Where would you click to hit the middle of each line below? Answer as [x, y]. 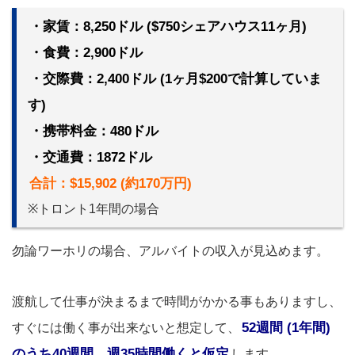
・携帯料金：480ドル [94, 132]
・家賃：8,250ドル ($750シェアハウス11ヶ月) [168, 27]
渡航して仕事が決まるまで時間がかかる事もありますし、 [177, 302]
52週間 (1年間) [286, 328]
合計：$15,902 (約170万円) [111, 184]
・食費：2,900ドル [86, 53]
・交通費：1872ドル [91, 158]
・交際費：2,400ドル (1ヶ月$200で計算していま [176, 79]
